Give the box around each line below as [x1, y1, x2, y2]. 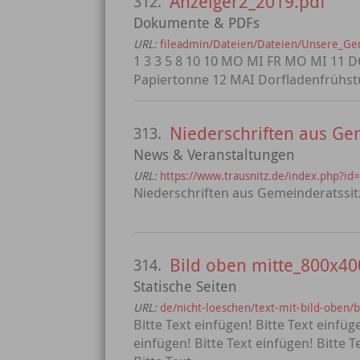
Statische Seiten [133, 276, 237, 296]
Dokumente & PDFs [133, 13, 260, 32]
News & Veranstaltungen [133, 145, 295, 164]
